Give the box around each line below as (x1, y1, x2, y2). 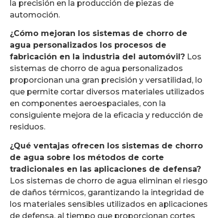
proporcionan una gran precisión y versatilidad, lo (10, 75, 202, 85)
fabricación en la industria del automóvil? (10, 52, 185, 62)
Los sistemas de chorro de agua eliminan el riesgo (10, 176, 208, 185)
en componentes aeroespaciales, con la (10, 99, 166, 109)
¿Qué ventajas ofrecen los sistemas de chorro (10, 141, 203, 150)
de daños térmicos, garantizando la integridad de (10, 187, 204, 197)
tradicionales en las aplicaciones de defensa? (10, 164, 201, 174)
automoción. (10, 10, 60, 19)
